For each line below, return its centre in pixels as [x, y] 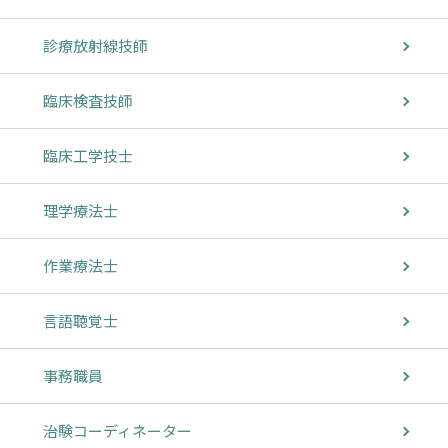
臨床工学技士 [88, 156]
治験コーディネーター [117, 431]
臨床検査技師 [88, 101]
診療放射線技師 [95, 46]
